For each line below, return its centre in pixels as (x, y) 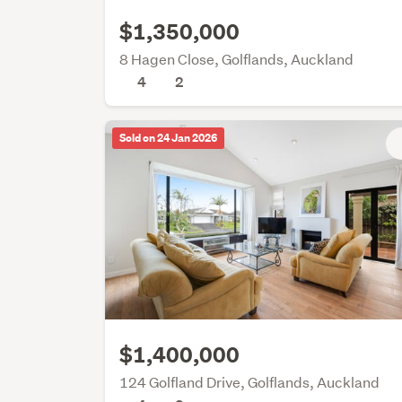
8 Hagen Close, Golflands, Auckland (237, 58)
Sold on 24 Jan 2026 (169, 138)
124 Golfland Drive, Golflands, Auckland (250, 382)
